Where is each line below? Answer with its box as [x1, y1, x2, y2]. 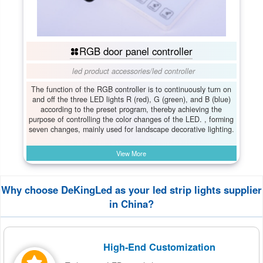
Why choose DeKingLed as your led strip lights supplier [1, 183, 262, 197]
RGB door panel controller [79, 43, 193, 58]
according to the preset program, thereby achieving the [41, 103, 222, 114]
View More [116, 148, 147, 158]
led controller [151, 65, 195, 76]
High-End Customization [103, 240, 215, 254]
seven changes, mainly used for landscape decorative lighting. [28, 123, 234, 134]
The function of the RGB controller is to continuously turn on [31, 83, 232, 95]
